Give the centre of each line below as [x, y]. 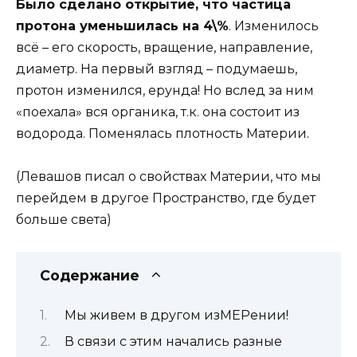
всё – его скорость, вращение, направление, [164, 48]
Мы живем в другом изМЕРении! [176, 315]
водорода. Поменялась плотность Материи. [163, 134]
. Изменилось [274, 26]
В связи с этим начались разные [173, 342]
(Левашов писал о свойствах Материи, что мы [169, 177]
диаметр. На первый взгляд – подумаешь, [157, 69]
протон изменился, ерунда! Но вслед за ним [165, 91]
